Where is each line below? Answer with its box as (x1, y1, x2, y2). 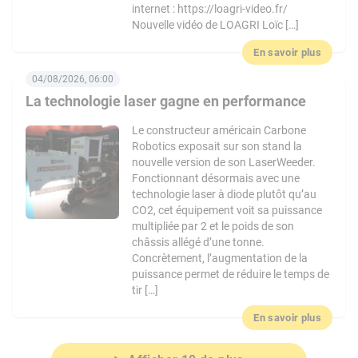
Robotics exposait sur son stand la (132, 140, 303, 153)
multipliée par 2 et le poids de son (132, 220, 295, 233)
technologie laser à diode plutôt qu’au (132, 188, 317, 201)
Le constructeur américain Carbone (132, 124, 307, 137)
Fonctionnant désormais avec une (132, 172, 300, 185)
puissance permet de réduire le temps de (132, 268, 330, 280)
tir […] (132, 284, 159, 296)
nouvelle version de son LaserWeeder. (132, 156, 316, 169)
